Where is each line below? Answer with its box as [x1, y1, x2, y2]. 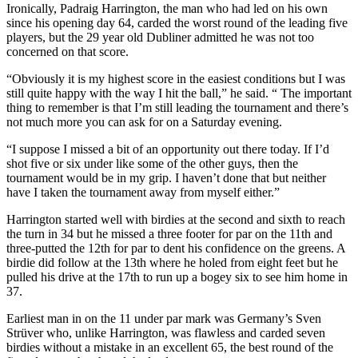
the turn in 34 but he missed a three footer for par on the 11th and [6, 226, 332, 241]
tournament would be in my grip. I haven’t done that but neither [6, 170, 326, 185]
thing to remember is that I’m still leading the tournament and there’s [6, 100, 348, 114]
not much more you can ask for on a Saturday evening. [6, 114, 282, 129]
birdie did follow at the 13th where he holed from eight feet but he [6, 255, 338, 269]
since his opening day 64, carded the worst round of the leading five [6, 15, 348, 30]
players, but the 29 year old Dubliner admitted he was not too [6, 30, 314, 44]
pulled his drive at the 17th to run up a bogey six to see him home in [6, 269, 348, 284]
